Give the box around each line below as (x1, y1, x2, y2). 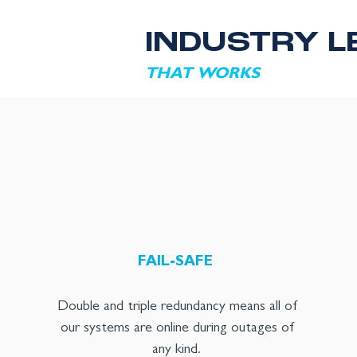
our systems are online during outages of (60, 322, 293, 336)
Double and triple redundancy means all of (57, 300, 296, 315)
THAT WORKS (145, 67, 260, 83)
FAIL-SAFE (137, 256, 213, 270)
